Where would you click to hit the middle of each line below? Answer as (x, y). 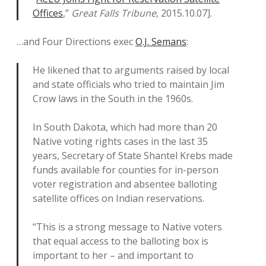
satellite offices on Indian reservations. (118, 198)
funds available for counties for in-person (126, 170)
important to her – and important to (113, 255)
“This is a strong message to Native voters (127, 227)
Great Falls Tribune (114, 13)
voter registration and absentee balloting (125, 184)
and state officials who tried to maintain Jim (129, 84)
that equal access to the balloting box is (121, 241)
